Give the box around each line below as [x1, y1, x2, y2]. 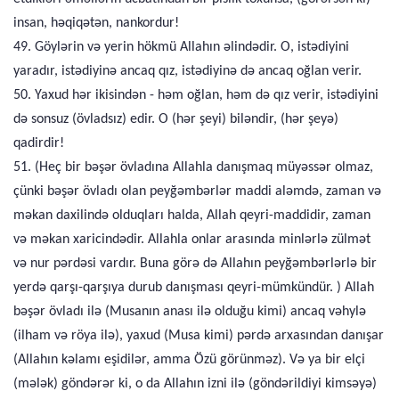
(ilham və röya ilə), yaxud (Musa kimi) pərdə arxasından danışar [13, 329, 384, 343]
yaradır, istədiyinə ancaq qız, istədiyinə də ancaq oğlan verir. [13, 64, 362, 78]
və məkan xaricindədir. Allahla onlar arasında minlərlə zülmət [13, 232, 370, 247]
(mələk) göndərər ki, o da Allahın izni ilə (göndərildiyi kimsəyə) [13, 377, 377, 391]
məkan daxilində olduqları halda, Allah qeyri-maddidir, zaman [13, 208, 370, 223]
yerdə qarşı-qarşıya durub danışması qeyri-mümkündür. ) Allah [13, 281, 374, 295]
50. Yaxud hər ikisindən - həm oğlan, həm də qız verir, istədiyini [13, 88, 379, 102]
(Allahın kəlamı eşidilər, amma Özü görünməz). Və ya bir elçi [13, 353, 365, 367]
